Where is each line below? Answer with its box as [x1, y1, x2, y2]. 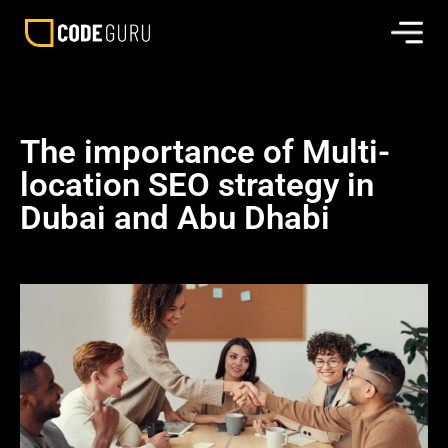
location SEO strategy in [20, 165, 374, 204]
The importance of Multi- [20, 132, 390, 171]
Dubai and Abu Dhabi [20, 198, 330, 237]
